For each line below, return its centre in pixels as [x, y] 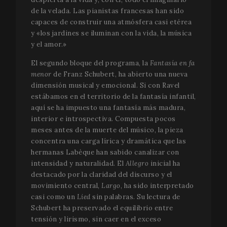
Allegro [137, 163]
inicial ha [164, 163]
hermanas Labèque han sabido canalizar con [105, 152]
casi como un [54, 197]
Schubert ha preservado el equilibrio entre [102, 208]
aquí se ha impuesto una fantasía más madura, [108, 107]
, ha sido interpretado [157, 185]
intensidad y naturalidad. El [78, 163]
